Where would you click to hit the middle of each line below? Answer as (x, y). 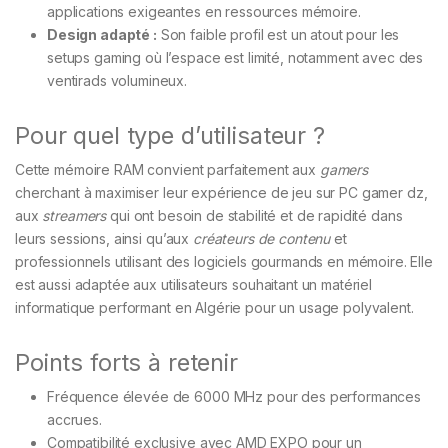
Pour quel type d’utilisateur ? (170, 136)
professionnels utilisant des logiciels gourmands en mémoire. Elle (224, 262)
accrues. (74, 420)
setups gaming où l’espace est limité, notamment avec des (235, 58)
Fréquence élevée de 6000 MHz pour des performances (234, 397)
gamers (344, 170)
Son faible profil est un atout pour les (278, 35)
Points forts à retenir (126, 363)
